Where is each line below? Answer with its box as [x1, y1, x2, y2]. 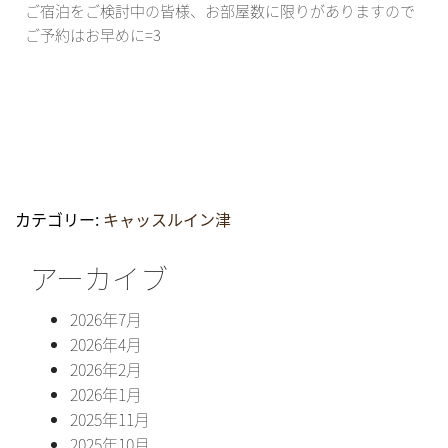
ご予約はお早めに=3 [25, 23, 161, 45]
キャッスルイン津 [103, 206, 231, 231]
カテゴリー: [15, 206, 103, 231]
